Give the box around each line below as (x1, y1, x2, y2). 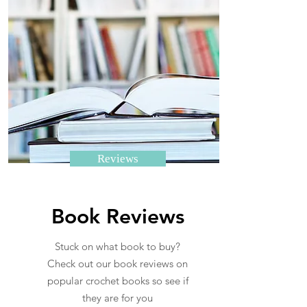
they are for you (82, 291, 153, 304)
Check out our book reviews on (47, 257, 188, 270)
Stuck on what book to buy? (55, 240, 180, 253)
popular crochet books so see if (47, 274, 188, 287)
